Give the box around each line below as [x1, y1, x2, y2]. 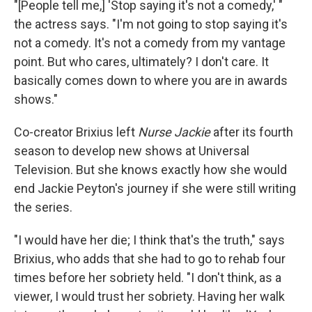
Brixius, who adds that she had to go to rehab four [14, 251, 286, 267]
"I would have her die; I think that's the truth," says [14, 233, 285, 248]
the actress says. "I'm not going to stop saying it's [14, 17, 288, 32]
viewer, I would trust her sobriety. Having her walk [14, 289, 285, 304]
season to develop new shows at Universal [14, 143, 249, 159]
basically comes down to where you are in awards [14, 73, 288, 88]
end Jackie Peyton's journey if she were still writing [14, 181, 296, 196]
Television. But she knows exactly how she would [14, 162, 287, 178]
